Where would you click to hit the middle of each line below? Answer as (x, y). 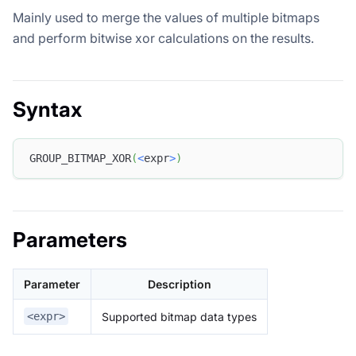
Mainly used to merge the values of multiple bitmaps (166, 17)
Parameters (70, 239)
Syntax (47, 109)
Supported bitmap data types (179, 316)
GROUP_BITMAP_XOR (80, 159)
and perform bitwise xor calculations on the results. (163, 38)
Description (179, 284)
